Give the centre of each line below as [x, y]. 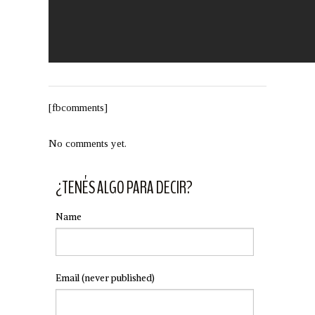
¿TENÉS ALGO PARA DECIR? [124, 188]
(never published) [118, 278]
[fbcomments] [78, 108]
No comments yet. [88, 143]
